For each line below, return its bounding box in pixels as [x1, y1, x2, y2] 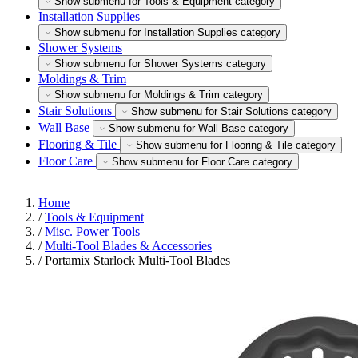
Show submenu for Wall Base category [109, 122, 288, 134]
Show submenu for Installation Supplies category [54, 26, 280, 38]
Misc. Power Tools [45, 225, 140, 238]
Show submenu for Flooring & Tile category [136, 139, 336, 151]
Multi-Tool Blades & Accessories [45, 239, 212, 253]
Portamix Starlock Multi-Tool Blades [45, 253, 230, 267]
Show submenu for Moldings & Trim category [54, 89, 263, 101]
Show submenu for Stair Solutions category [131, 105, 332, 117]
